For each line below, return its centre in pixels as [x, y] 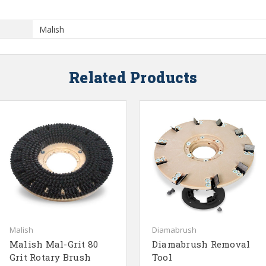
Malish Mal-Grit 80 [54, 244]
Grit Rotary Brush [50, 257]
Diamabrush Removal [201, 244]
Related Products [133, 77]
